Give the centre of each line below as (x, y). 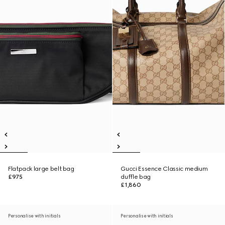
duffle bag (136, 177)
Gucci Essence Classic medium (164, 169)
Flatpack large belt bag (41, 169)
